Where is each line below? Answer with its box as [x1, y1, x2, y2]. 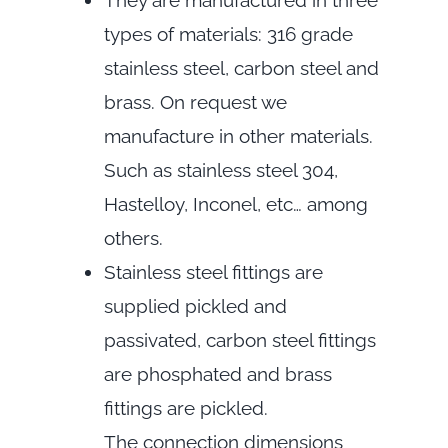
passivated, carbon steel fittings [103, 329, 376, 352]
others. [103, 227, 163, 250]
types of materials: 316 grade [103, 23, 353, 46]
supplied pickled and [103, 295, 287, 318]
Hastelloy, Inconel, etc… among [103, 193, 368, 216]
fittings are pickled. [103, 397, 268, 420]
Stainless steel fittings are [103, 261, 323, 284]
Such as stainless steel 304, [103, 159, 338, 182]
